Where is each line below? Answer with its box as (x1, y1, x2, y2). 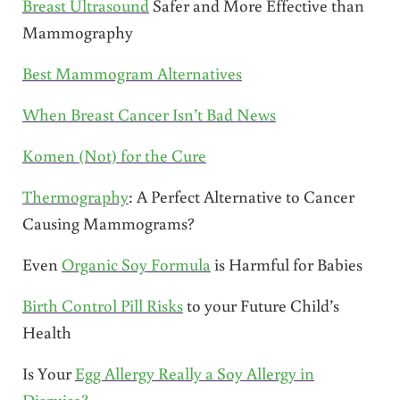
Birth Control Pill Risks (21, 294, 183, 317)
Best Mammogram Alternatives (21, 62, 242, 85)
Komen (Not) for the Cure (21, 144, 206, 167)
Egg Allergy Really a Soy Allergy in (74, 362, 314, 385)
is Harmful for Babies (210, 253, 362, 276)
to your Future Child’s (182, 294, 339, 317)
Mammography (21, 21, 133, 44)
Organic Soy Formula (61, 253, 211, 276)
